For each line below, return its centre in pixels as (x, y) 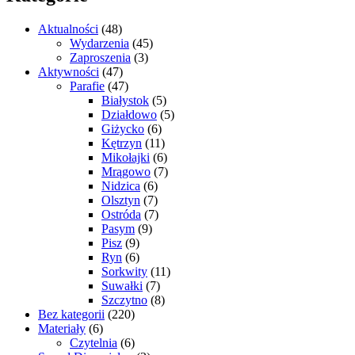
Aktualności (68, 29)
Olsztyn (121, 200)
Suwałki (122, 285)
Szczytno (124, 300)
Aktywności (69, 71)
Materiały (62, 328)
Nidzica (121, 185)
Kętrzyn (122, 143)
